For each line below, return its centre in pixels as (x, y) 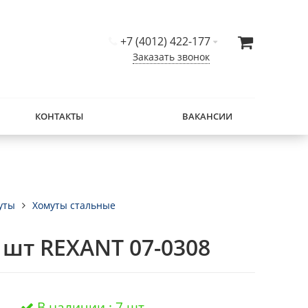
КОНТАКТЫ (59, 116)
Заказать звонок (171, 57)
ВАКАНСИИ (207, 116)
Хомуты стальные (74, 205)
